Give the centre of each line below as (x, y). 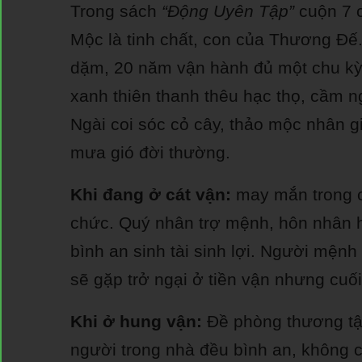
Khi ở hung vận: (136, 321)
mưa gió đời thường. (150, 152)
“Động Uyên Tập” (228, 11)
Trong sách (116, 11)
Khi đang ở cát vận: (151, 194)
